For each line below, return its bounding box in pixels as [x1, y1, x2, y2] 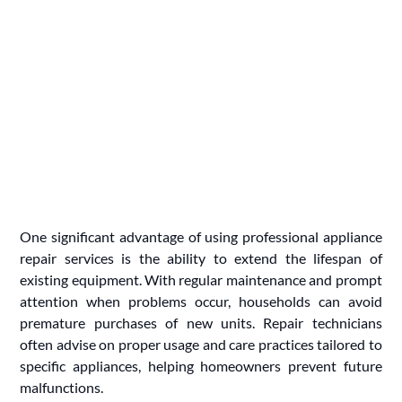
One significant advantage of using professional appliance [20, 227, 382, 245]
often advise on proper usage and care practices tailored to [20, 335, 382, 353]
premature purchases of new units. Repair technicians [20, 313, 382, 331]
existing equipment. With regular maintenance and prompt [20, 270, 382, 288]
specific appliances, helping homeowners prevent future [20, 356, 382, 374]
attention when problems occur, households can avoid [20, 292, 382, 310]
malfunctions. [20, 378, 104, 396]
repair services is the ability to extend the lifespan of [20, 249, 382, 267]
